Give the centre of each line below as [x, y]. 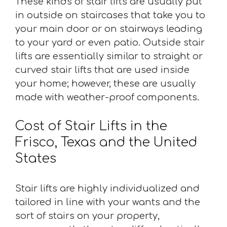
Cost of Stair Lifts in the [91, 126]
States [36, 158]
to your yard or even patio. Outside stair [110, 42]
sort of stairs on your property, [87, 216]
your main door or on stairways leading [109, 29]
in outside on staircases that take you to [110, 15]
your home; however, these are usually [105, 83]
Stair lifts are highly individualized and [107, 188]
